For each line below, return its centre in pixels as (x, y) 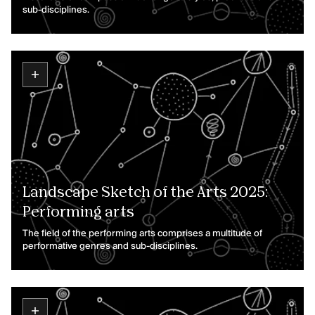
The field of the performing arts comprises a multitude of (142, 234)
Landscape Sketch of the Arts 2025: (145, 193)
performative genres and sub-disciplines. (110, 246)
